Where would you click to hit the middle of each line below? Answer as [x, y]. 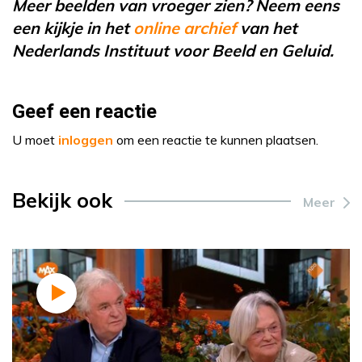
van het [267, 27]
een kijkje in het [73, 27]
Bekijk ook [62, 200]
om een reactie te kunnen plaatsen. [216, 139]
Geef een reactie [84, 112]
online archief [185, 27]
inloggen [86, 139]
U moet [35, 139]
